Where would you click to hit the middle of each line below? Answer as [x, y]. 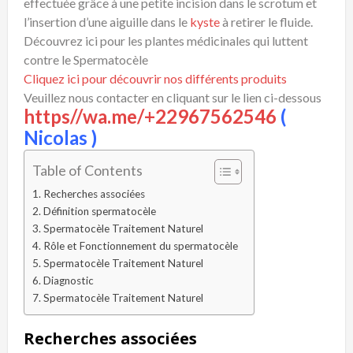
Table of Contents [87, 171]
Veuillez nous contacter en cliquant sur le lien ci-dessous [173, 98]
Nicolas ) [60, 138]
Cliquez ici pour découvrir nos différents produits [155, 79]
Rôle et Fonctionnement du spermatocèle [140, 246]
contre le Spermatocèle [86, 60]
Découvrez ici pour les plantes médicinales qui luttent [166, 41]
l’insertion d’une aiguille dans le [107, 22]
